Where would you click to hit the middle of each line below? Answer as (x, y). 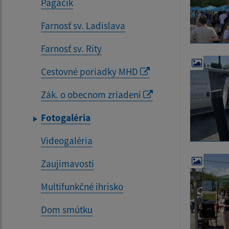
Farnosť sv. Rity (71, 49)
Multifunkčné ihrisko (82, 187)
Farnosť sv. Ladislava (83, 26)
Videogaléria (67, 141)
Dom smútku (67, 210)
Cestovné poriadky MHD (90, 72)
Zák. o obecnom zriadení (92, 95)
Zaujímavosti (67, 164)
